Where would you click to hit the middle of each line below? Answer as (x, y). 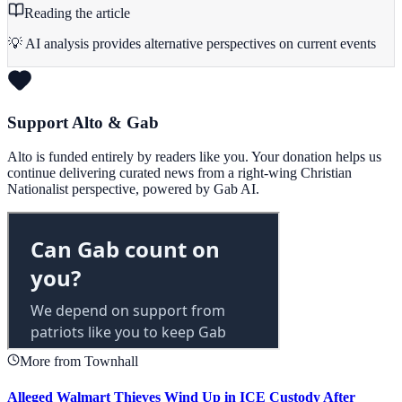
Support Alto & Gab (83, 122)
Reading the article (77, 13)
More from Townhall (79, 362)
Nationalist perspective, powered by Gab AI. (133, 189)
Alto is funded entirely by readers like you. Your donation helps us (194, 157)
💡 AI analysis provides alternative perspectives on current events (192, 43)
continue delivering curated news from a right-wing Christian (179, 173)
